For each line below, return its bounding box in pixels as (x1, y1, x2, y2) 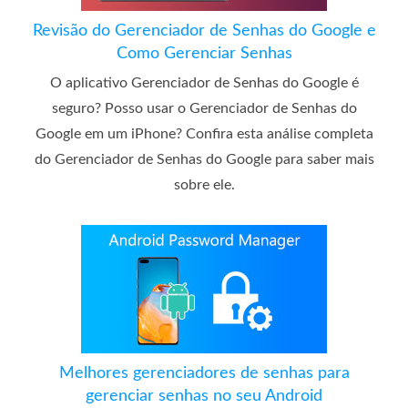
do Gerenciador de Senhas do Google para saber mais (34, 152, 374, 168)
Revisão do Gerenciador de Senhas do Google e (32, 23, 376, 40)
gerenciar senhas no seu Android (86, 388, 322, 405)
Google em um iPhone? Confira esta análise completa (35, 127, 373, 142)
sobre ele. (173, 178, 235, 193)
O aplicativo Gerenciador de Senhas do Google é (49, 76, 359, 91)
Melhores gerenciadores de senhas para (58, 365, 350, 382)
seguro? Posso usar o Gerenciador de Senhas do (51, 101, 357, 117)
